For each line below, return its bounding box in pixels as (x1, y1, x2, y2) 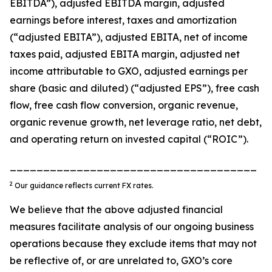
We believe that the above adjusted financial (10, 203, 223, 216)
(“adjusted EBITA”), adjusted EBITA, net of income (10, 31, 248, 43)
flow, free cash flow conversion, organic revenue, (10, 99, 238, 111)
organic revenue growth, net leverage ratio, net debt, (10, 116, 262, 128)
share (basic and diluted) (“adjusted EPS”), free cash (10, 82, 259, 94)
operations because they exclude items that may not (10, 237, 257, 250)
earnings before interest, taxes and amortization (10, 14, 237, 26)
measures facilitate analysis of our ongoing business (10, 220, 254, 233)
